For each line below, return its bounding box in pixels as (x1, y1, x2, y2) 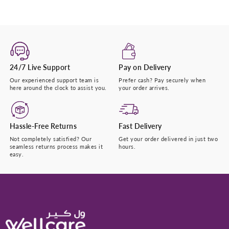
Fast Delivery (119, 121, 162, 130)
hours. (119, 143, 135, 150)
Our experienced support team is (9, 76, 99, 83)
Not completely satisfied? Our (9, 135, 92, 142)
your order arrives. (119, 84, 170, 91)
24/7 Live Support (9, 62, 71, 72)
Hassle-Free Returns (9, 121, 77, 130)
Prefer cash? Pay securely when (119, 76, 205, 83)
